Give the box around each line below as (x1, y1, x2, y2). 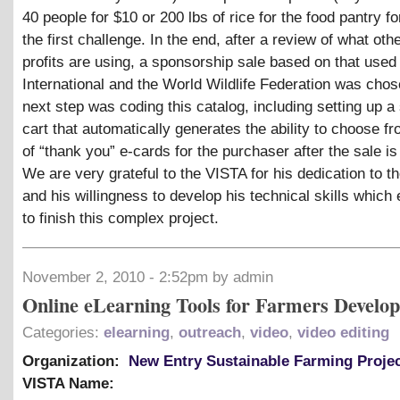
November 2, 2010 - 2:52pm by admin (22, 268, 273, 286)
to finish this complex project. (22, 209, 219, 227)
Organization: (22, 352, 124, 370)
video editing (297, 323, 389, 341)
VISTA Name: (22, 374, 119, 392)
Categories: (22, 323, 104, 341)
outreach (179, 323, 241, 341)
